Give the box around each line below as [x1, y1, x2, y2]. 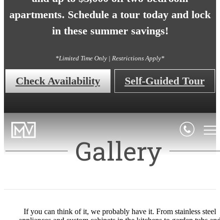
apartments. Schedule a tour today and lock [9, 8, 211, 21]
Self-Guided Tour [124, 75, 205, 87]
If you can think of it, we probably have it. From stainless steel [24, 207, 216, 216]
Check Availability [15, 75, 100, 87]
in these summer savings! [52, 25, 168, 37]
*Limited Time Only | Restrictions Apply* [55, 55, 165, 62]
